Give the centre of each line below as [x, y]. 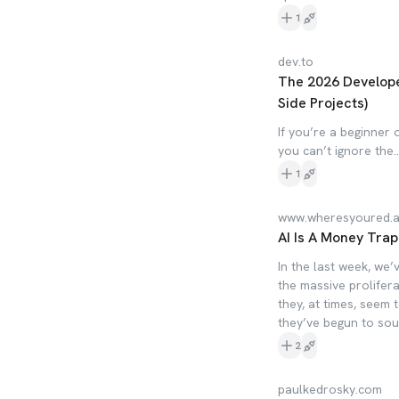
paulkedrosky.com [330, 389]
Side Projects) [323, 103]
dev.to [296, 61]
